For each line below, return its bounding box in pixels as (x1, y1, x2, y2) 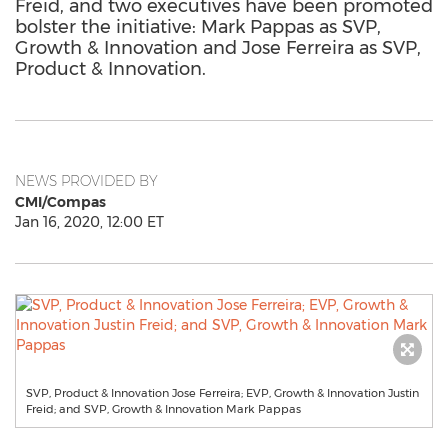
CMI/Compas (15, 193, 106, 211)
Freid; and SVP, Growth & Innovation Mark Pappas (26, 402, 301, 416)
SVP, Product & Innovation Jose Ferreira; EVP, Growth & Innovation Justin (26, 386, 419, 400)
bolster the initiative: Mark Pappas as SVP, (15, 16, 381, 38)
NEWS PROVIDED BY (15, 172, 158, 190)
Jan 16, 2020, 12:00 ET (15, 213, 164, 231)
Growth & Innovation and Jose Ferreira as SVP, (15, 37, 421, 59)
